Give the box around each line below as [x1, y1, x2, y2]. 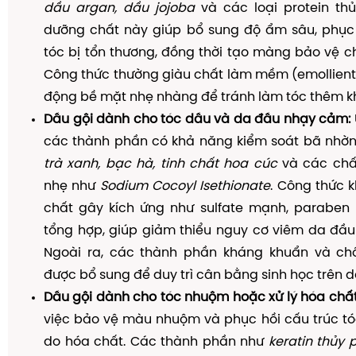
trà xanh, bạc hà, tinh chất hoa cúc [44, 157, 277, 171]
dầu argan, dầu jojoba [44, 2, 195, 15]
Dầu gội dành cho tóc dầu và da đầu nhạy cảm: [44, 113, 350, 126]
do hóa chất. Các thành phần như [44, 335, 269, 349]
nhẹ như [44, 180, 100, 193]
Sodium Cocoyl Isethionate [99, 180, 271, 193]
